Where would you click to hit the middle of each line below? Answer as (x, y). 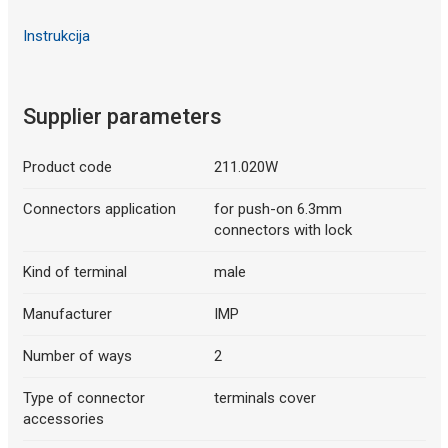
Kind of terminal (74, 272)
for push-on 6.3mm (278, 209)
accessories (63, 419)
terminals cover (265, 398)
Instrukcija (56, 35)
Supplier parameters (122, 117)
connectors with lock (283, 230)
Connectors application (99, 209)
